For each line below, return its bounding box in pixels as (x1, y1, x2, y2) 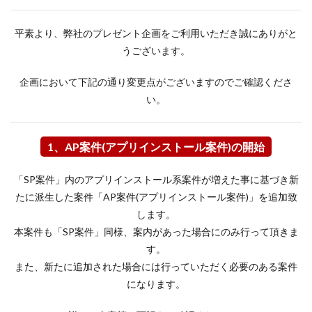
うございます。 (122, 45, 190, 56)
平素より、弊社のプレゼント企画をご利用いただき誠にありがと (15, 27, 297, 39)
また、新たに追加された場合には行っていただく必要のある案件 (15, 260, 297, 272)
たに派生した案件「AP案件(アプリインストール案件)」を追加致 (15, 191, 297, 203)
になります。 (127, 278, 185, 290)
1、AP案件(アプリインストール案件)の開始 (47, 140, 265, 153)
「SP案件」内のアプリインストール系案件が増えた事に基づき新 (13, 173, 299, 185)
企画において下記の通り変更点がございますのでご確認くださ (19, 76, 292, 88)
